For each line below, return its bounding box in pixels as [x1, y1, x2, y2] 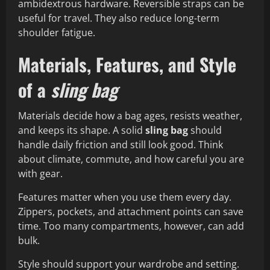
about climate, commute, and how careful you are [18, 152, 244, 166]
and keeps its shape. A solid [18, 124, 145, 137]
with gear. [18, 167, 63, 181]
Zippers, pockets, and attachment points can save [18, 205, 243, 219]
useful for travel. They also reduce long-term [18, 11, 219, 25]
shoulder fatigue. [18, 26, 95, 40]
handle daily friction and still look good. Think [18, 138, 223, 152]
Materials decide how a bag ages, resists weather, [18, 109, 242, 123]
